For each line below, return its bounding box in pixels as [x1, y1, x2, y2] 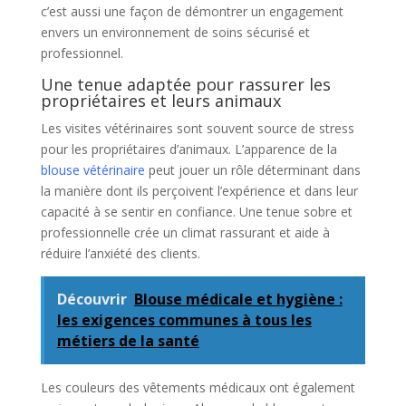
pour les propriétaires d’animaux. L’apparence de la [40, 140, 337, 159]
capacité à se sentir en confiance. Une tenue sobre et [40, 203, 353, 221]
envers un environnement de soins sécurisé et [40, 24, 310, 42]
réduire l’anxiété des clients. [40, 245, 200, 263]
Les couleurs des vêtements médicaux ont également [40, 379, 355, 397]
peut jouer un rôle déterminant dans [144, 161, 361, 179]
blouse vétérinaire [40, 161, 145, 179]
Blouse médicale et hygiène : [133, 289, 343, 310]
